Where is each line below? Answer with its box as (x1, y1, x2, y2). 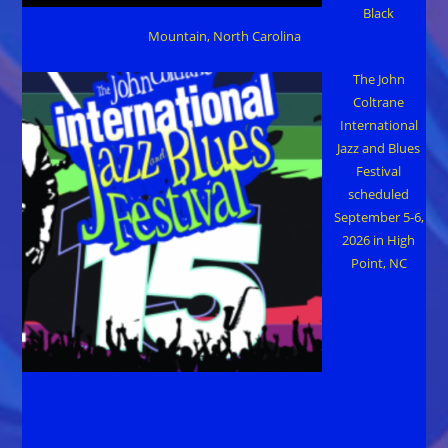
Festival (356, 161, 402, 180)
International (339, 115, 418, 134)
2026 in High (342, 230, 416, 249)
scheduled (348, 184, 410, 203)
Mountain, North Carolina (147, 27, 301, 46)
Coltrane (353, 92, 405, 111)
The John (352, 69, 405, 88)
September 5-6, (333, 207, 424, 226)
